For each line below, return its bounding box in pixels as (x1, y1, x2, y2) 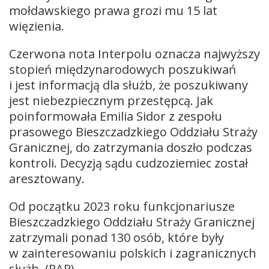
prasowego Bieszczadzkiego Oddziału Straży (9, 123, 258, 140)
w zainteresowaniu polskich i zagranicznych (9, 244, 256, 261)
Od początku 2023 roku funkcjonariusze (9, 198, 235, 214)
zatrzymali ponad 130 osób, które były (9, 229, 224, 246)
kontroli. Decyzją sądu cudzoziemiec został (9, 154, 248, 171)
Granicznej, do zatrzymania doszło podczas (9, 139, 252, 156)
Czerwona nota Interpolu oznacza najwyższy (9, 45, 260, 62)
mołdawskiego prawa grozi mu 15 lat (9, 2, 217, 19)
